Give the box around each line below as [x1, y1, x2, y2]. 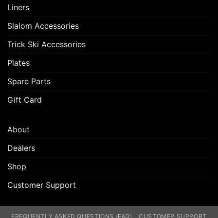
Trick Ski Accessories [7, 39, 86, 49]
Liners [7, 2, 29, 12]
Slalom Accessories [7, 20, 79, 31]
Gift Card [7, 94, 42, 105]
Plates [7, 57, 30, 68]
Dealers [7, 143, 35, 153]
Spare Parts [7, 76, 51, 86]
